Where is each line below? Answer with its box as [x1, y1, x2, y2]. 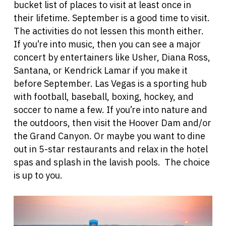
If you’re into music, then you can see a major [13, 38, 201, 50]
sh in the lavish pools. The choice [71, 156, 210, 168]
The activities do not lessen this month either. [13, 25, 204, 37]
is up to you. [13, 169, 63, 182]
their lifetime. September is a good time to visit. [13, 12, 210, 24]
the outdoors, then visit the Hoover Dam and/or [13, 117, 211, 129]
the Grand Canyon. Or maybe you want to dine [13, 130, 205, 142]
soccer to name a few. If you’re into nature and [13, 104, 207, 116]
